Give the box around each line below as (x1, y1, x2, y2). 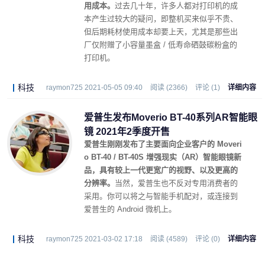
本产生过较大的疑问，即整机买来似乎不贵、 (84, 14, 238, 23)
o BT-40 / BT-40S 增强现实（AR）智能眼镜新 (84, 153, 241, 161)
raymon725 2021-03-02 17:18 (46, 235, 143, 243)
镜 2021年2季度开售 (84, 127, 170, 137)
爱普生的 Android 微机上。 (84, 205, 176, 214)
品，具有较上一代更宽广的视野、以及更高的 (84, 166, 238, 174)
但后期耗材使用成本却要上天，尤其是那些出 (84, 27, 238, 36)
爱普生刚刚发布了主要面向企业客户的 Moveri (84, 140, 242, 148)
